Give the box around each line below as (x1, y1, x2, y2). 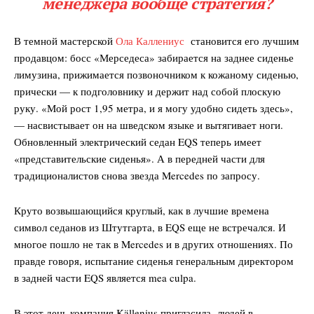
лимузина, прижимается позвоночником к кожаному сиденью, (14, 67, 299, 81)
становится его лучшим (184, 33, 299, 48)
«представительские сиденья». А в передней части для (14, 151, 265, 165)
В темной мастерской (14, 33, 116, 48)
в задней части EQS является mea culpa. (14, 270, 196, 285)
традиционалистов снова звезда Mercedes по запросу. (14, 168, 260, 182)
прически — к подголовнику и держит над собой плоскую (14, 83, 280, 98)
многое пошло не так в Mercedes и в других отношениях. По (14, 236, 293, 251)
